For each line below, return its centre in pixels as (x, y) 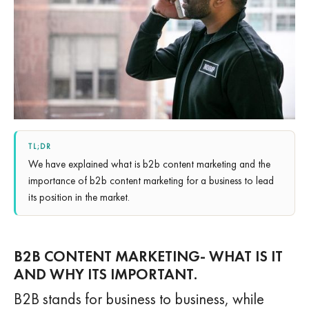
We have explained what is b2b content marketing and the (149, 164)
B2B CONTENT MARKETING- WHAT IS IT (148, 256)
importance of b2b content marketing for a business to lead (151, 180)
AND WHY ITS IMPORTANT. (106, 274)
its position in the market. (79, 197)
